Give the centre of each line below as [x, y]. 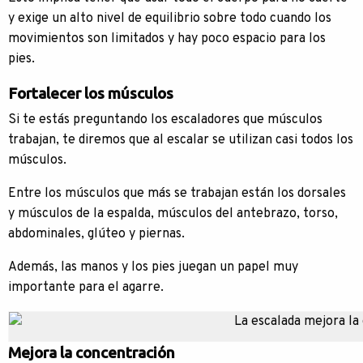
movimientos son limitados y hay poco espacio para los [167, 39]
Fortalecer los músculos [91, 93]
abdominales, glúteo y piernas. [96, 234]
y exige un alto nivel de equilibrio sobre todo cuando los [170, 19]
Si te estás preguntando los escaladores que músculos [165, 120]
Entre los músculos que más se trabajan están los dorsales [177, 194]
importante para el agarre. [86, 288]
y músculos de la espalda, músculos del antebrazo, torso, [173, 214]
